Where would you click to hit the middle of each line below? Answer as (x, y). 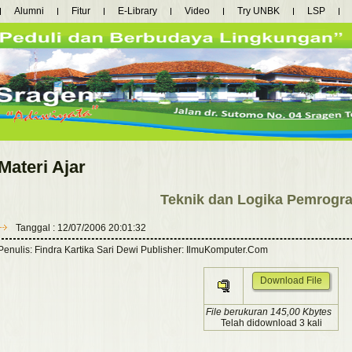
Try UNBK (258, 11)
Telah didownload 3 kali (271, 323)
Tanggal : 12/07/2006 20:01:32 (80, 228)
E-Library (137, 11)
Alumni (29, 11)
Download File (291, 281)
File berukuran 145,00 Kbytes (270, 312)
